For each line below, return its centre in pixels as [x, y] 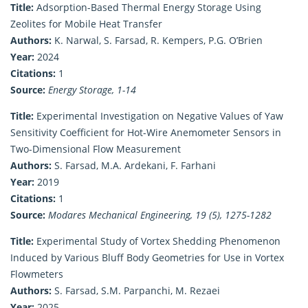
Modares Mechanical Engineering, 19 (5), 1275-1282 [160, 214]
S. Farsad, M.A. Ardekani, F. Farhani [134, 165]
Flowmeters [37, 274]
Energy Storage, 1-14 [92, 89]
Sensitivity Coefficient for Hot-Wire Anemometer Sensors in [146, 132]
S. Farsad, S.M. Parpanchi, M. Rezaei [136, 290]
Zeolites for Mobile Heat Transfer [86, 23]
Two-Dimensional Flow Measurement [96, 148]
